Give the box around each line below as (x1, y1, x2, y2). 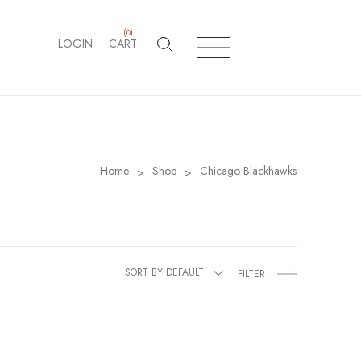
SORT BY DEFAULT (125, 265, 204, 280)
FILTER (238, 267, 265, 282)
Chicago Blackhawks (200, 163, 297, 180)
